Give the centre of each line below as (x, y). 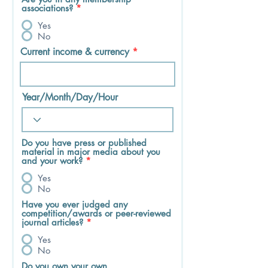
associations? (49, 8)
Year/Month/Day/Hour (70, 97)
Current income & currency (75, 52)
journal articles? (54, 222)
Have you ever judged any (74, 204)
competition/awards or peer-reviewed (96, 213)
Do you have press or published (84, 143)
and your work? (54, 161)
